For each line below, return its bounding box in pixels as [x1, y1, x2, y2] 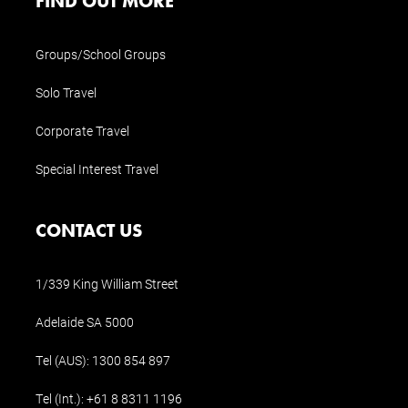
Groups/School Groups [36, 45, 166, 63]
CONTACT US [36, 218, 151, 241]
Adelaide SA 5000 [36, 312, 134, 331]
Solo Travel [36, 83, 97, 101]
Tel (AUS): [36, 351, 92, 369]
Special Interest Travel [36, 159, 158, 178]
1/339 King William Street [36, 274, 178, 292]
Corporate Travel [36, 121, 129, 139]
